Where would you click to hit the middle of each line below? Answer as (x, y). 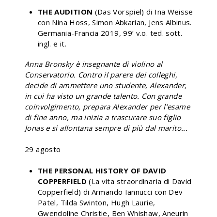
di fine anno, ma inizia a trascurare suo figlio (103, 117)
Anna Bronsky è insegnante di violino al (94, 64)
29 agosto (43, 149)
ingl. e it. (52, 43)
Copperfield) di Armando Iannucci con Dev (110, 192)
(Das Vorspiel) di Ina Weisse (144, 11)
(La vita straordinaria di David (139, 181)
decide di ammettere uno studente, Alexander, (106, 85)
